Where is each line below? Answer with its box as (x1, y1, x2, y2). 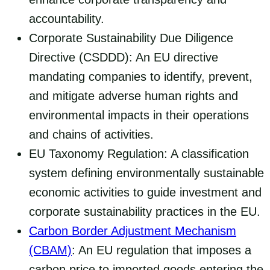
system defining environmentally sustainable (29, 166, 264, 180)
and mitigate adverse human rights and (29, 89, 238, 102)
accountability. (29, 11, 104, 25)
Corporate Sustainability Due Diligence (29, 31, 233, 45)
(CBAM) (29, 243, 72, 257)
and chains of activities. (29, 127, 154, 141)
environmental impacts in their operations (29, 108, 249, 122)
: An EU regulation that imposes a (72, 243, 251, 257)
